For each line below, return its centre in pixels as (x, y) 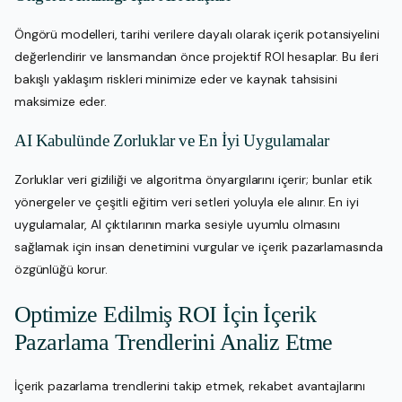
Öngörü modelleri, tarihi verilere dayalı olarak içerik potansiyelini (197, 35)
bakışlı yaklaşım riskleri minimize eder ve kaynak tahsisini (176, 79)
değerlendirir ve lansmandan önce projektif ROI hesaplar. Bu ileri (197, 57)
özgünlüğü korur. (61, 270)
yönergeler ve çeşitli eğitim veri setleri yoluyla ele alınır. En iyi (187, 202)
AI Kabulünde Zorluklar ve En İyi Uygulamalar (172, 141)
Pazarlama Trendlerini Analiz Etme (174, 342)
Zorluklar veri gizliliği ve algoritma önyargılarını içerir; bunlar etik (194, 180)
